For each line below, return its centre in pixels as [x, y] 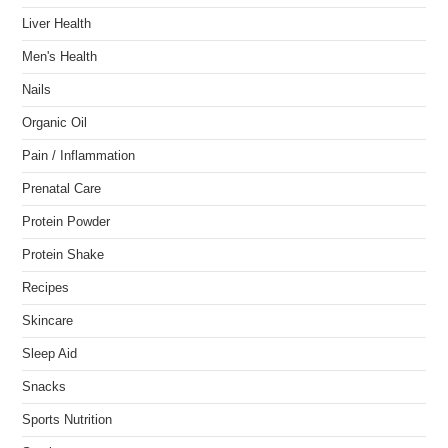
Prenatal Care [62, 189]
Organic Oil [55, 123]
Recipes [46, 288]
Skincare [48, 321]
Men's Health [60, 57]
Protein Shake [63, 255]
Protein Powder [66, 222]
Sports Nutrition [67, 420]
